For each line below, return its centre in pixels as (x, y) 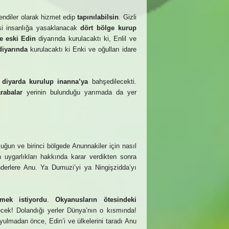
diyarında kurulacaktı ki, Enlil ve (86, 39)
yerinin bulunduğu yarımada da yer (79, 92)
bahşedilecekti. (112, 82)
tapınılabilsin (98, 17)
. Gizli (128, 17)
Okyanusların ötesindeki (96, 200)
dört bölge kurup (108, 28)
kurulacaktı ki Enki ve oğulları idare (82, 49)
